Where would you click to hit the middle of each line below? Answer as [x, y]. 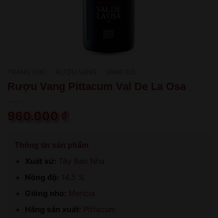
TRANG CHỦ [27, 72]
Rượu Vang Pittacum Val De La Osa [97, 86]
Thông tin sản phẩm [52, 145]
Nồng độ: [43, 177]
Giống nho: [46, 193]
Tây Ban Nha [81, 161]
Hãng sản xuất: [54, 209]
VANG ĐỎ [121, 72]
